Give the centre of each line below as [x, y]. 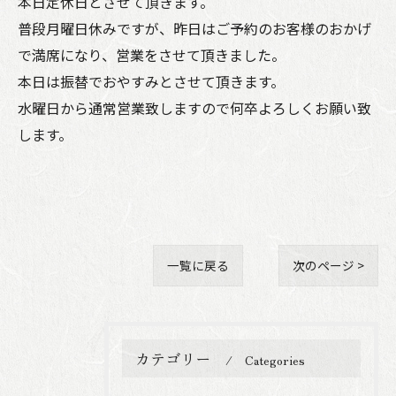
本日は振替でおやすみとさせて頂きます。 [151, 81]
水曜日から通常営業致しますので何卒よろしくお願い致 [194, 108]
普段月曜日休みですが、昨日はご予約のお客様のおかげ [194, 28]
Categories [275, 360]
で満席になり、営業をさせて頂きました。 [152, 55]
